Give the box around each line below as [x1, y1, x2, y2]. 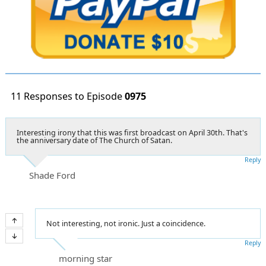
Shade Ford [29, 169, 75, 181]
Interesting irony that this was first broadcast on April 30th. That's [17, 127, 248, 138]
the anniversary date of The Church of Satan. [17, 135, 172, 145]
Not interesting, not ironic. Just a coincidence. [46, 218, 205, 229]
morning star [59, 252, 112, 264]
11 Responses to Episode [11, 89, 125, 103]
